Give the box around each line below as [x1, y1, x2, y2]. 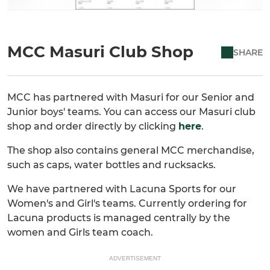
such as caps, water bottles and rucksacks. [7, 159, 216, 171]
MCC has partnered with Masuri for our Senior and [7, 92, 254, 104]
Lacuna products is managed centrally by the [7, 212, 230, 224]
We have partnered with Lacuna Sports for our [7, 183, 236, 195]
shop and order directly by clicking [7, 121, 178, 133]
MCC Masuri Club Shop [7, 42, 193, 62]
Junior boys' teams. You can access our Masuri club [7, 106, 256, 118]
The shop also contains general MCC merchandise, [7, 145, 254, 157]
